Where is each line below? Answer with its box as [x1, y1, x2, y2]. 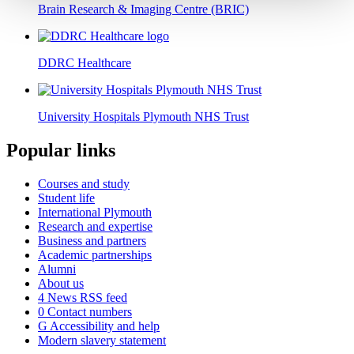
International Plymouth [38, 205, 152, 219]
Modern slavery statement [38, 333, 166, 347]
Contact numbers [44, 304, 132, 318]
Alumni [38, 262, 76, 276]
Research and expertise [38, 219, 153, 233]
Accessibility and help [47, 318, 160, 333]
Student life [38, 190, 95, 205]
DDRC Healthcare [38, 55, 131, 70]
